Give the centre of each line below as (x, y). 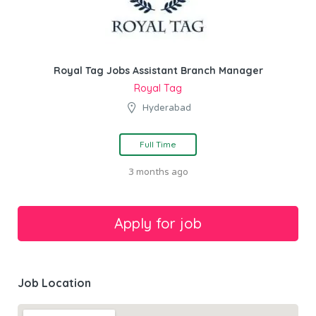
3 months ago (158, 172)
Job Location (54, 282)
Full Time (158, 144)
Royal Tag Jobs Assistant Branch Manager (158, 70)
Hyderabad (167, 108)
